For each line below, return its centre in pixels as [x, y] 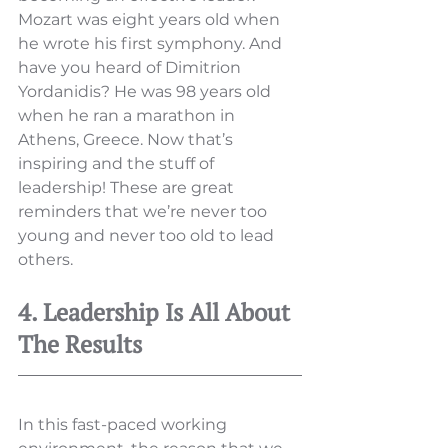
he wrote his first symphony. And [152, 44]
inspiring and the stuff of [118, 164]
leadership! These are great [128, 188]
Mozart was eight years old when [151, 20]
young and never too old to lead [148, 236]
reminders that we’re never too [144, 212]
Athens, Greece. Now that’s [127, 140]
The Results [80, 344]
